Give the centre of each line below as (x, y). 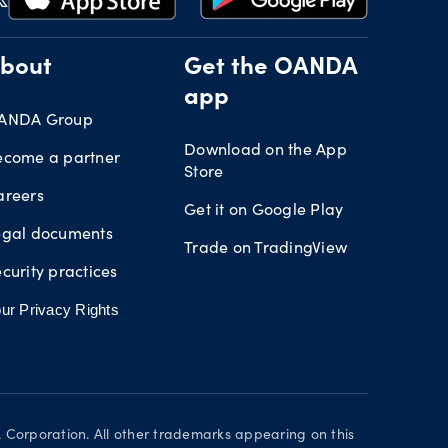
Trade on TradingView (265, 246)
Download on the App (265, 148)
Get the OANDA (270, 69)
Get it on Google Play (264, 208)
